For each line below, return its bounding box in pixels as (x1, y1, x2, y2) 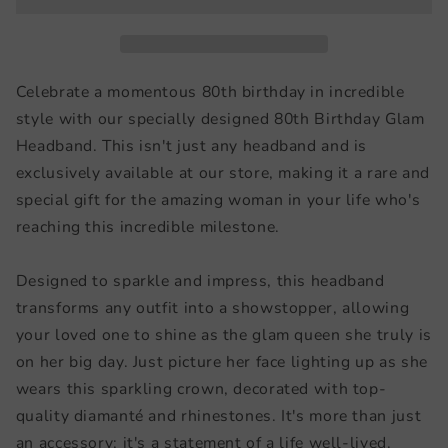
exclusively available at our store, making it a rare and (15, 162, 431, 185)
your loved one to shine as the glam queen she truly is (15, 324, 432, 347)
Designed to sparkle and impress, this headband (15, 270, 385, 293)
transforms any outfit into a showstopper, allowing (15, 297, 410, 320)
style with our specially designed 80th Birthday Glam (15, 108, 425, 131)
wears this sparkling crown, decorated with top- (15, 378, 387, 401)
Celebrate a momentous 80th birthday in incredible (15, 81, 405, 104)
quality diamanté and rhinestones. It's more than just (15, 405, 422, 428)
